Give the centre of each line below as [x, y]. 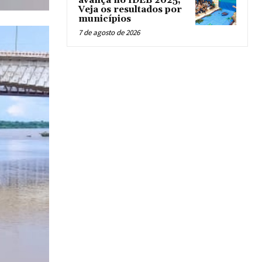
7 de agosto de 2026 [109, 32]
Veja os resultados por [130, 9]
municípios [105, 19]
